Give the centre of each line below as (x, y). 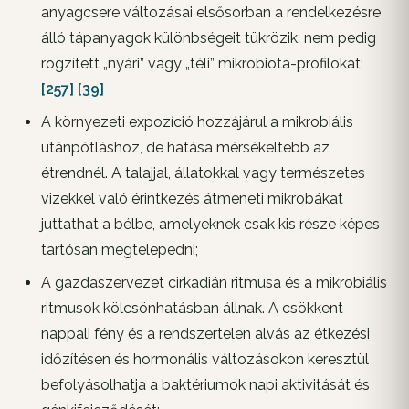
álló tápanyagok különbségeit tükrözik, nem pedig (208, 38)
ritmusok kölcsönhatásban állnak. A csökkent (192, 309)
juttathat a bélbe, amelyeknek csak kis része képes (210, 225)
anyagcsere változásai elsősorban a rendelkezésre (210, 13)
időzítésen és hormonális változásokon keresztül (204, 360)
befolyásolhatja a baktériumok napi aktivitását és (205, 385)
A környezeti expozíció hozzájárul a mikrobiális (197, 122)
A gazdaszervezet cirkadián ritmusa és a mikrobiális (214, 283)
